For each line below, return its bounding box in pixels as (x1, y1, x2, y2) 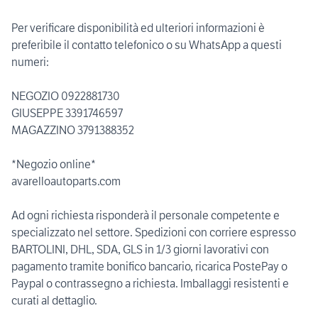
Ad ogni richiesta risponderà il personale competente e (11, 208, 280, 223)
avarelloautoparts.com (11, 174, 121, 189)
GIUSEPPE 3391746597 (11, 106, 123, 121)
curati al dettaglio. (11, 293, 97, 308)
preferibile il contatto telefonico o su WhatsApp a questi (11, 38, 282, 53)
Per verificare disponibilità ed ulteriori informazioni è (11, 21, 265, 35)
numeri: (11, 55, 49, 70)
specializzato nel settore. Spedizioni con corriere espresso (11, 225, 296, 240)
